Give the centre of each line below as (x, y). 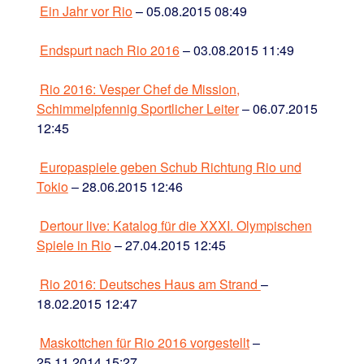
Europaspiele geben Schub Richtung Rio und (170, 167)
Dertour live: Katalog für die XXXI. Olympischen (175, 225)
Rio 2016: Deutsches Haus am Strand (150, 284)
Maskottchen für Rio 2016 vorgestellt (144, 342)
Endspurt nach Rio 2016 (109, 50)
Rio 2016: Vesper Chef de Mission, (139, 89)
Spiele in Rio (74, 245)
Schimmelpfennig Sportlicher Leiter (137, 108)
